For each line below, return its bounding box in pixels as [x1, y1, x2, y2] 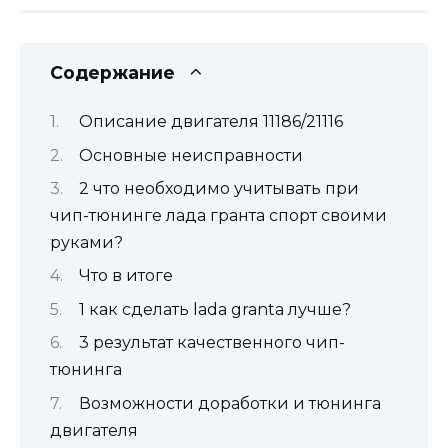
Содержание [50, 61, 175, 83]
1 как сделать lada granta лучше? [79, 299, 351, 319]
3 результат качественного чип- [79, 333, 345, 353]
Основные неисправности [79, 145, 303, 165]
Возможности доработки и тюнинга [79, 393, 381, 413]
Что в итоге [79, 266, 173, 286]
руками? [50, 232, 123, 252]
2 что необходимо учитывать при [79, 178, 359, 198]
